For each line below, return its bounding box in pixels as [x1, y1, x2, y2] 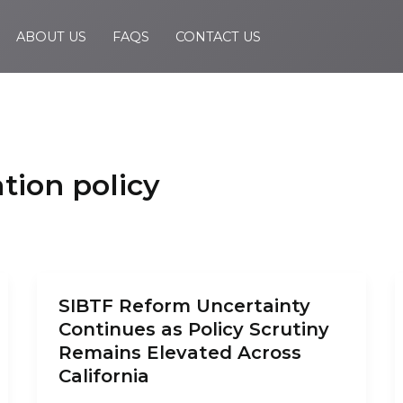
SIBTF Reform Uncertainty [58, 295, 311, 317]
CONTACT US [175, 28, 261, 45]
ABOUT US [15, 28, 86, 45]
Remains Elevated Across [58, 342, 302, 363]
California [58, 365, 150, 387]
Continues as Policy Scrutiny [58, 318, 330, 340]
